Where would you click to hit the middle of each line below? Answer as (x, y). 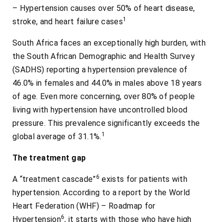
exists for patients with (144, 179)
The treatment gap (49, 158)
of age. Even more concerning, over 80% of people (104, 97)
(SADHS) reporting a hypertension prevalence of (100, 70)
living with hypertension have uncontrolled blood (100, 110)
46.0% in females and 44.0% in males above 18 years (107, 83)
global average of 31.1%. (57, 137)
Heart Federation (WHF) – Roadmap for (84, 206)
